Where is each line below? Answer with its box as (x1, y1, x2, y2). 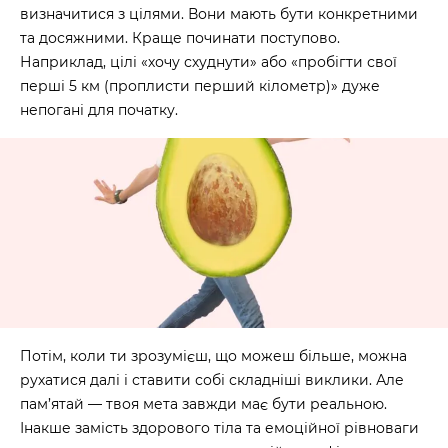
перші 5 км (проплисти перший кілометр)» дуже (20, 77, 380, 95)
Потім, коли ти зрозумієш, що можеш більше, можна (20, 347, 407, 365)
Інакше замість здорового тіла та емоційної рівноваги (20, 419, 419, 437)
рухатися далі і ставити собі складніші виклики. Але (20, 371, 404, 389)
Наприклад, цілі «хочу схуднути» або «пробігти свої (20, 53, 397, 71)
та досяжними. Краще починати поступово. (20, 29, 340, 47)
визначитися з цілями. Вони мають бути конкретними (20, 5, 418, 23)
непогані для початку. (20, 101, 178, 119)
